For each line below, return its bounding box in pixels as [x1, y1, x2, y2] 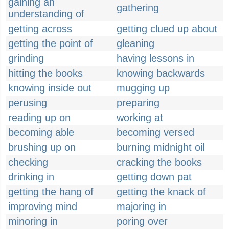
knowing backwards [117, 67, 205, 79]
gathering [117, 2, 159, 13]
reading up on [8, 112, 71, 123]
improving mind [8, 201, 77, 212]
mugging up [117, 82, 170, 94]
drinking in [8, 171, 54, 182]
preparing [117, 97, 159, 108]
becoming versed [117, 127, 194, 138]
